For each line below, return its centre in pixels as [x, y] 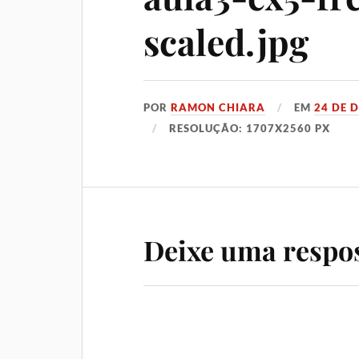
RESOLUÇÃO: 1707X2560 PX [250, 128]
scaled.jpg [226, 41]
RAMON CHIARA [218, 107]
